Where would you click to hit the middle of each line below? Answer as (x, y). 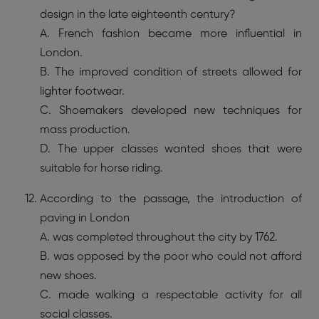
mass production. (85, 130)
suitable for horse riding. (101, 168)
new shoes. (68, 276)
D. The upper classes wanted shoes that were (171, 149)
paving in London (85, 218)
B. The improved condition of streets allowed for (171, 72)
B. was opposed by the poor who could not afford (171, 257)
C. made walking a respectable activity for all (171, 295)
